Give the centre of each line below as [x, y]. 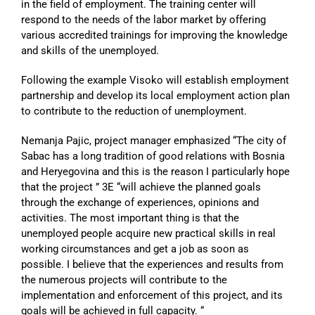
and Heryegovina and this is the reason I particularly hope [155, 172]
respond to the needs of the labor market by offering [143, 20]
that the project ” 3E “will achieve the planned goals [141, 187]
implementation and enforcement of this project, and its [152, 296]
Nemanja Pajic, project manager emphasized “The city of [154, 141]
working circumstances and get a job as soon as [135, 249]
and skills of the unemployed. [90, 51]
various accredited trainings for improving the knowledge [154, 36]
